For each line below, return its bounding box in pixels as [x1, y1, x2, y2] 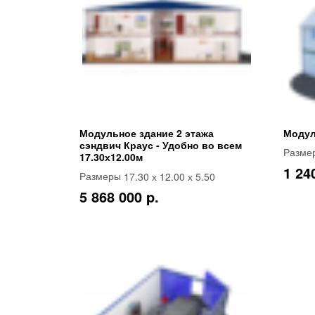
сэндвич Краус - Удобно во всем [79, 137, 242, 152]
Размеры [79, 170, 124, 182]
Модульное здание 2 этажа [79, 125, 214, 140]
